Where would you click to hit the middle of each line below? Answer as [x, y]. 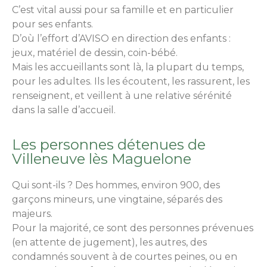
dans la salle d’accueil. [64, 110]
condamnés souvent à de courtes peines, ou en [125, 257]
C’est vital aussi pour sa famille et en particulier [123, 10]
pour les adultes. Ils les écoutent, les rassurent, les [131, 81]
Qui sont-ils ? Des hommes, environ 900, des [116, 185]
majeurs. [32, 214]
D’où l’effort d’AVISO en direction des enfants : [121, 38]
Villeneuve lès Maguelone [102, 159]
